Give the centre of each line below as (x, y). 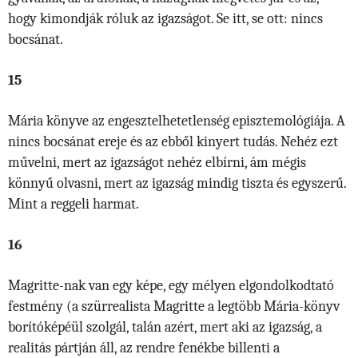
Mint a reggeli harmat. (74, 204)
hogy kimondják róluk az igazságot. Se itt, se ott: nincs (165, 18)
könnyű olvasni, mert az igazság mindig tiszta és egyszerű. (177, 183)
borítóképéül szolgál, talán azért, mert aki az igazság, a (165, 327)
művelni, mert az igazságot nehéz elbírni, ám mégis (157, 162)
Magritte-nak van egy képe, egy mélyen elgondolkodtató (171, 285)
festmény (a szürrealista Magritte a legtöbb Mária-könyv (174, 306)
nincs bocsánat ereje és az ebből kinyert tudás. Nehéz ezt (173, 141)
